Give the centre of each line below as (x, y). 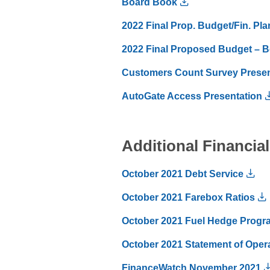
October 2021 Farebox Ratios (188, 197)
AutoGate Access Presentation (192, 96)
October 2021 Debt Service (183, 174)
